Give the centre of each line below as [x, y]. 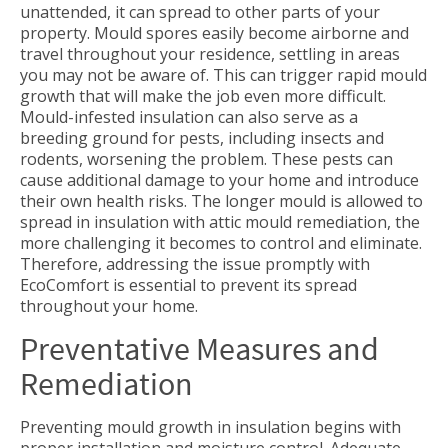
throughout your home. [109, 306]
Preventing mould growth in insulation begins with [210, 427]
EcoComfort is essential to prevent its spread [188, 285]
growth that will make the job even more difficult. [203, 96]
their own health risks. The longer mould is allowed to [221, 201]
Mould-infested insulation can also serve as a [189, 117]
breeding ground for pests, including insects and [202, 138]
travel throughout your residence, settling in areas [210, 54]
